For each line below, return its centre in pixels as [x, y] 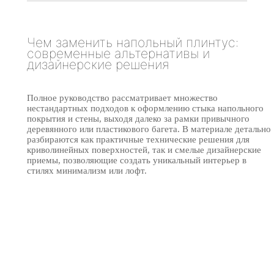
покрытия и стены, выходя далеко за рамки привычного [138, 118]
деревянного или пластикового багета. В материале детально [149, 129]
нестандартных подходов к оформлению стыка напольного [145, 108]
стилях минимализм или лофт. [87, 170]
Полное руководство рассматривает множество [122, 98]
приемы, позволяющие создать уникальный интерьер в [137, 160]
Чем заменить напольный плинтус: [133, 43]
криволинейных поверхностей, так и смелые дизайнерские [144, 150]
